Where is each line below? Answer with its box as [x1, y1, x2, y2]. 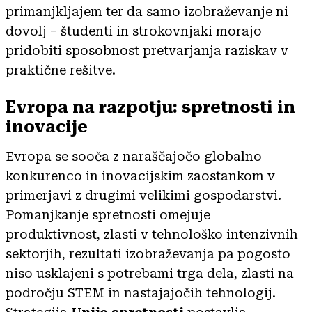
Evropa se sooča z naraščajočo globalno [6, 148, 262, 164]
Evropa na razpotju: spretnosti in [6, 97, 295, 117]
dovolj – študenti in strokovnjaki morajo [6, 23, 262, 38]
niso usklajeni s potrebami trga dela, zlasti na [6, 265, 294, 281]
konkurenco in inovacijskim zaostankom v [6, 168, 275, 183]
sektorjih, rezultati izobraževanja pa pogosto [6, 246, 290, 261]
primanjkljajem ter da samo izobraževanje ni [6, 3, 288, 19]
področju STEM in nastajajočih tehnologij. [6, 285, 276, 300]
